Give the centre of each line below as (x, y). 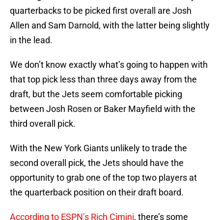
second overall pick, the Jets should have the (97, 163)
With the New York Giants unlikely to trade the (98, 148)
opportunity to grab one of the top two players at (103, 178)
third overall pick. (43, 124)
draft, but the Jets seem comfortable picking (96, 94)
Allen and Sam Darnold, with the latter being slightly (110, 26)
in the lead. (31, 40)
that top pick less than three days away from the (103, 80)
